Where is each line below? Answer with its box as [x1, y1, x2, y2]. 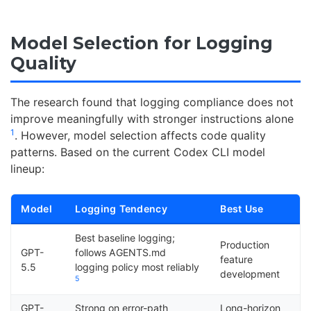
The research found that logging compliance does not [10, 94, 294, 109]
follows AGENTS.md [75, 246, 167, 258]
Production [220, 238, 270, 251]
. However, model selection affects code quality [15, 128, 266, 142]
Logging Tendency [75, 202, 167, 215]
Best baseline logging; [75, 231, 176, 244]
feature [220, 253, 253, 265]
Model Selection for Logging [10, 33, 273, 54]
